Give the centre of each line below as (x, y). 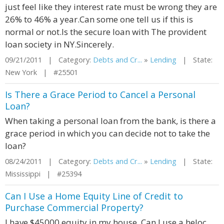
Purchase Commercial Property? (74, 207)
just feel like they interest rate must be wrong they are (111, 7)
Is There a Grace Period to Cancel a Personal (100, 94)
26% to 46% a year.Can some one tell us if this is (99, 19)
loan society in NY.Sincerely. (59, 44)
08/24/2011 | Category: (49, 161)
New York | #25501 (41, 72)
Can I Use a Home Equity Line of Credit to (94, 196)
